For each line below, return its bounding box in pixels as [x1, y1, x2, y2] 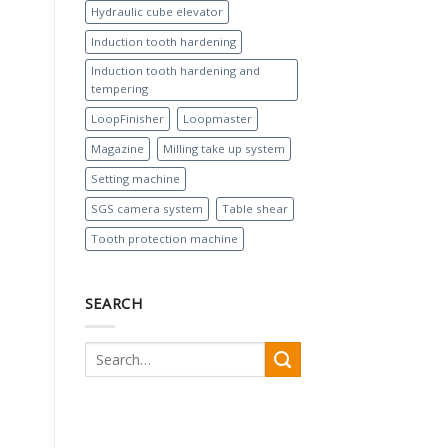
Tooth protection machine [90, 230, 238, 246]
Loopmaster [182, 110, 252, 126]
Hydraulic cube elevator [90, 3, 223, 19]
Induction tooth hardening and [90, 62, 260, 78]
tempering [90, 80, 148, 96]
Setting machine [90, 170, 180, 186]
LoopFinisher [90, 110, 164, 126]
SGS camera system [90, 200, 203, 216]
